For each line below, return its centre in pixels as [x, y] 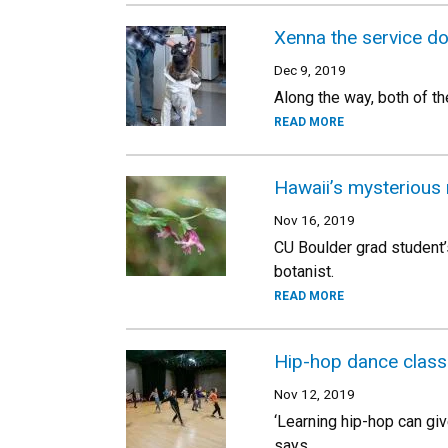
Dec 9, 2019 [310, 70]
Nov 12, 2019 [314, 394]
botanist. [304, 271]
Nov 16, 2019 [314, 220]
